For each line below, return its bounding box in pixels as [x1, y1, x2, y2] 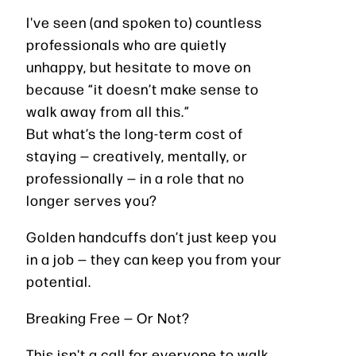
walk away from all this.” [26, 101, 190, 120]
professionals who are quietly [26, 34, 227, 53]
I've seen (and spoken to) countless [26, 12, 262, 31]
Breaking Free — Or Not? [26, 308, 190, 327]
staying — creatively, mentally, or [26, 145, 248, 164]
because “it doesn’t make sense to [26, 79, 259, 98]
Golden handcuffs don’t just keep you [26, 226, 277, 246]
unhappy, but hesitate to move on [26, 56, 251, 75]
